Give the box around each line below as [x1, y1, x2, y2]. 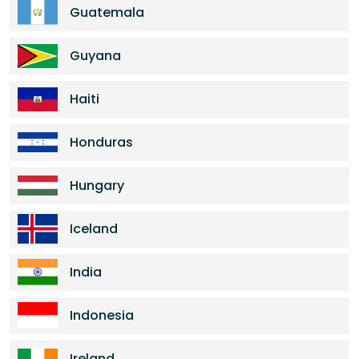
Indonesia [70, 306, 134, 325]
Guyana [70, 46, 121, 65]
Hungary [70, 176, 124, 195]
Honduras [70, 133, 133, 151]
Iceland [70, 220, 118, 238]
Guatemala [70, 3, 144, 22]
